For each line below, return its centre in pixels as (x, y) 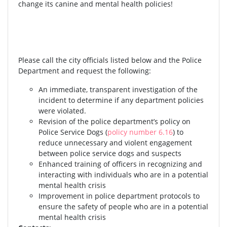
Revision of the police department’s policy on (115, 122)
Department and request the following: (85, 71)
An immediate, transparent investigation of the (118, 90)
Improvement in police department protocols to (119, 196)
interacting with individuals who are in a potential (123, 175)
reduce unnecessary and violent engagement (115, 143)
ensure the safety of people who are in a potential (123, 207)
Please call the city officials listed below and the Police (110, 60)
